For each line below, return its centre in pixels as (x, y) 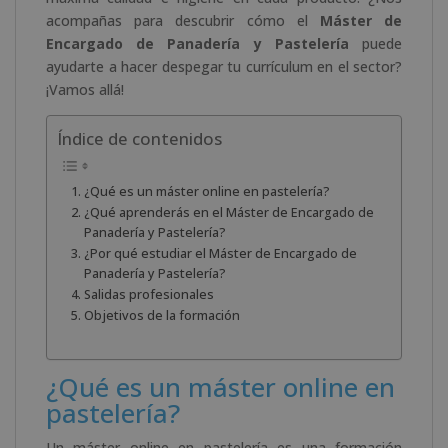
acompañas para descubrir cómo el (183, 20)
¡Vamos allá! (85, 89)
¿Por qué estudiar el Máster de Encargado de (220, 254)
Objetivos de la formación (161, 316)
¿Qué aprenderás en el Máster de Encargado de (228, 213)
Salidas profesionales (148, 295)
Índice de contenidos (139, 139)
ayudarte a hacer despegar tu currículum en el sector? (224, 66)
